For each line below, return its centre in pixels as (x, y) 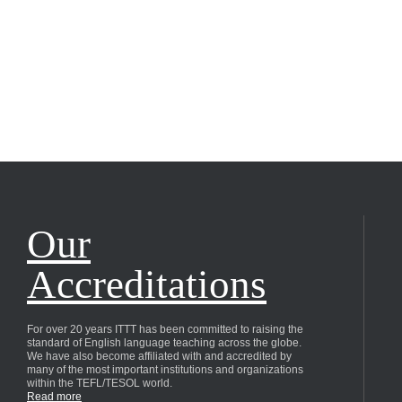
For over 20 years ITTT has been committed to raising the (165, 329)
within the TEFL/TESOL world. (100, 383)
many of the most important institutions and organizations (165, 369)
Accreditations (147, 284)
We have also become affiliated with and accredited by (159, 356)
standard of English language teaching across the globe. (164, 342)
